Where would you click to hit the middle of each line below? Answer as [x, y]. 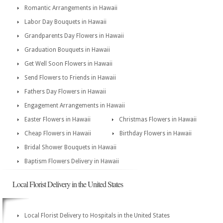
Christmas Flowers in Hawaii [158, 119]
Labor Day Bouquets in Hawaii [65, 22]
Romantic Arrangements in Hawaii [71, 8]
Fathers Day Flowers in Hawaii [65, 92]
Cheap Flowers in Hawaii [58, 133]
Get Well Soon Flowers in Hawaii [68, 64]
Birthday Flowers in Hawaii [156, 133]
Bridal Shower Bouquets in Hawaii [70, 147]
